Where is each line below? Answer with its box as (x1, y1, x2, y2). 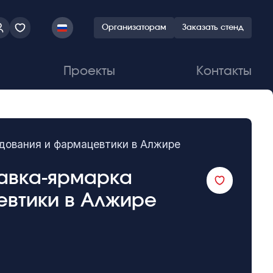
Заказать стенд (182, 24, 244, 32)
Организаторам (102, 24, 167, 32)
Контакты (196, 65, 252, 78)
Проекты (63, 65, 116, 78)
